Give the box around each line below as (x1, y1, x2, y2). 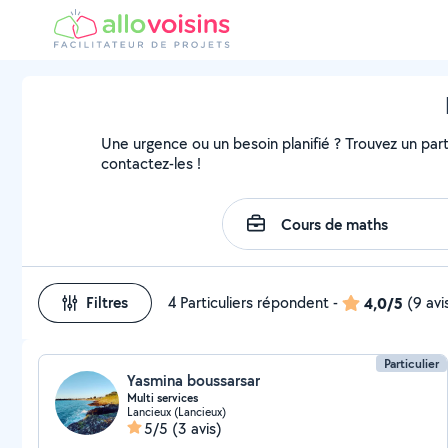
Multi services (127, 390, 198, 406)
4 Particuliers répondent (168, 292, 329, 313)
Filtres (86, 292, 128, 313)
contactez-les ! (101, 153, 202, 174)
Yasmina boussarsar (127, 370, 260, 391)
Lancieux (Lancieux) (127, 404, 226, 419)
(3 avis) (172, 418, 222, 439)
